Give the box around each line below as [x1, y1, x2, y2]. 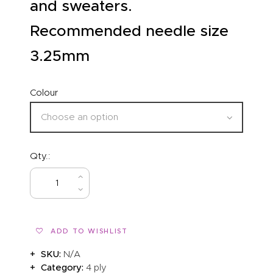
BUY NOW [112, 179, 154, 188]
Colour [30, 87, 58, 98]
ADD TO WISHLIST [50, 226, 128, 235]
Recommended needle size [30, 21, 229, 40]
